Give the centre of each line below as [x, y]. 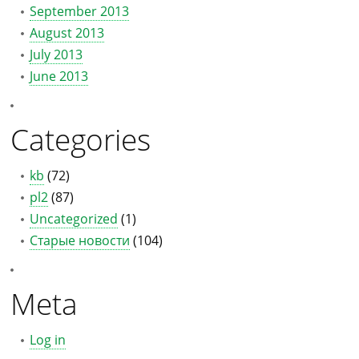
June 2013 [59, 76]
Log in [48, 340]
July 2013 [56, 54]
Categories [81, 139]
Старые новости [80, 240]
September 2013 [79, 11]
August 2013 [67, 33]
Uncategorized [74, 219]
